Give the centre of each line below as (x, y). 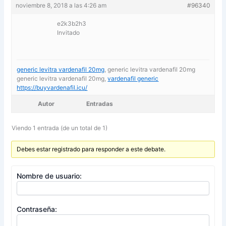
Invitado (69, 32)
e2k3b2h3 (72, 23)
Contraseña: (37, 209)
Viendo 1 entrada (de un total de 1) (60, 128)
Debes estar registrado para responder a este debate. (91, 149)
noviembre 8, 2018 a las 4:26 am (61, 5)
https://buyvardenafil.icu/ (52, 87)
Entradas (100, 103)
